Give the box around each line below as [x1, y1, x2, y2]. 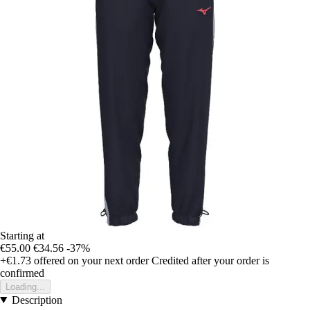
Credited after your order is [152, 254, 269, 266]
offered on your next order [31, 254, 149, 266]
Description [11, 293, 62, 306]
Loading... [6, 281, 45, 292]
